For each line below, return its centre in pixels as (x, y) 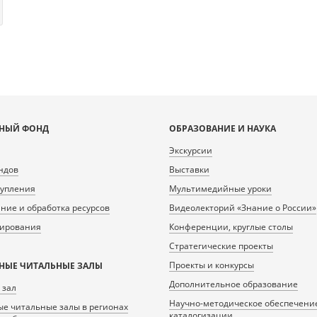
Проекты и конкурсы (212, 265)
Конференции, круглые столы (231, 227)
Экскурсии (191, 150)
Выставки (189, 169)
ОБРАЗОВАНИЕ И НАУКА (223, 128)
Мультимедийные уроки (220, 189)
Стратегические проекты (221, 246)
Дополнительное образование (234, 284)
